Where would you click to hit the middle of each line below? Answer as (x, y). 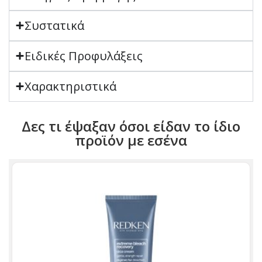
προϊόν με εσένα (131, 140)
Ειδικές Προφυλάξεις (84, 56)
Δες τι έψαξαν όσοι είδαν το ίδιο (131, 126)
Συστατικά (54, 25)
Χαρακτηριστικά (70, 86)
